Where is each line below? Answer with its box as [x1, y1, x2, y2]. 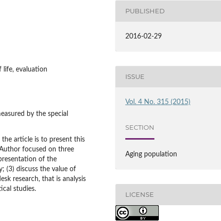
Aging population [125, 150, 178, 158]
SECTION [125, 123, 155, 132]
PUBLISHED [125, 7, 165, 15]
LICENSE [125, 190, 154, 199]
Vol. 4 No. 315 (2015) [125, 98, 191, 106]
